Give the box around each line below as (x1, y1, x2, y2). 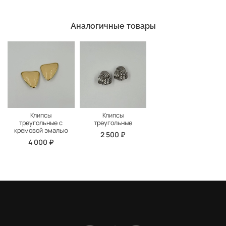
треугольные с (19, 119, 63, 128)
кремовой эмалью (14, 126, 68, 135)
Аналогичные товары (70, 21, 156, 31)
